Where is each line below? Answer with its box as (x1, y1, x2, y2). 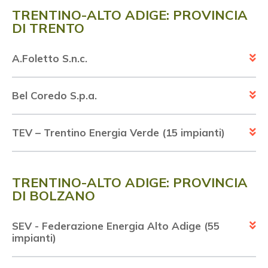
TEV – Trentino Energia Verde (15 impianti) (12, 126, 225, 139)
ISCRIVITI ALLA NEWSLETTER (68, 130, 200, 141)
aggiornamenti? (79, 92, 189, 111)
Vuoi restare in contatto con (36, 62, 232, 81)
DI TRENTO (12, 20, 84, 37)
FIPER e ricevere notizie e (47, 77, 221, 96)
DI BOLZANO (12, 187, 95, 205)
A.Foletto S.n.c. (12, 52, 87, 65)
